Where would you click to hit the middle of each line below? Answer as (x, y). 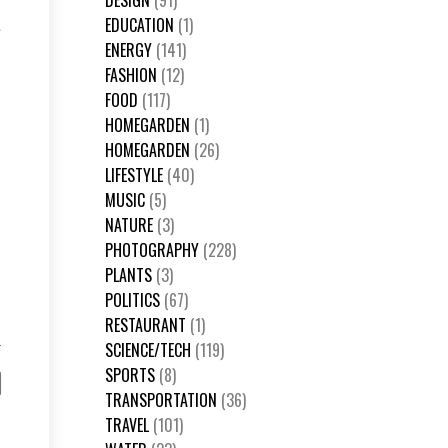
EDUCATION (141, 25)
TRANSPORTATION (163, 400)
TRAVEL (129, 425)
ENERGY (130, 50)
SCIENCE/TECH (150, 350)
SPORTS (132, 375)
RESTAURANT (147, 325)
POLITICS (134, 300)
